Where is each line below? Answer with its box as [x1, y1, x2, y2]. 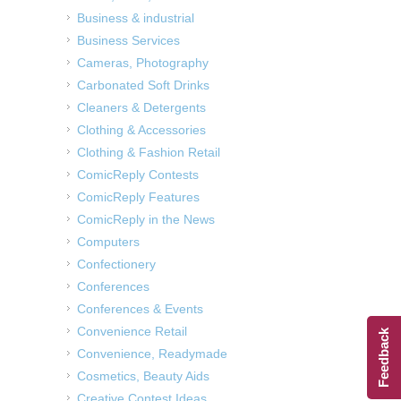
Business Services [77, 32, 180, 47]
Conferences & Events [77, 301, 203, 316]
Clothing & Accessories [77, 122, 206, 137]
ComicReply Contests [77, 166, 199, 182]
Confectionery [77, 256, 156, 271]
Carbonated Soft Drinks [77, 77, 209, 92]
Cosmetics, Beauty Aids [77, 368, 209, 383]
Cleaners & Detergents [77, 99, 206, 115]
